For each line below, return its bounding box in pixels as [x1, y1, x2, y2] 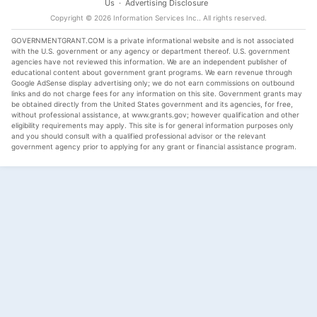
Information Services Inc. [113, 13, 199, 22]
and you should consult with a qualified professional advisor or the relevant [11, 132, 266, 140]
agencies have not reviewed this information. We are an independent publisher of [11, 57, 287, 66]
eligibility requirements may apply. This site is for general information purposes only [11, 121, 294, 129]
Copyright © [50, 13, 94, 22]
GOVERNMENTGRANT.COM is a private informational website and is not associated [11, 36, 294, 45]
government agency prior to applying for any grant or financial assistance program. [11, 142, 296, 151]
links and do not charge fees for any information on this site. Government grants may [11, 89, 302, 98]
